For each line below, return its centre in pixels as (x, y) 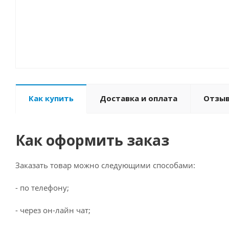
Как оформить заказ (92, 140)
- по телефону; (42, 188)
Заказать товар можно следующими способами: (105, 165)
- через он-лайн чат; (53, 210)
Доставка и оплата (139, 98)
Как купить (51, 98)
